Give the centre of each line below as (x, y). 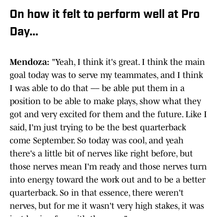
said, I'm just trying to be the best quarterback (98, 128)
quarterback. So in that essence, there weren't (97, 193)
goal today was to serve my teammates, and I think (106, 75)
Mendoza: (31, 62)
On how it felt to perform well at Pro (105, 15)
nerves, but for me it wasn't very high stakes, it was (107, 206)
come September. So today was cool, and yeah (97, 141)
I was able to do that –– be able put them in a (97, 88)
